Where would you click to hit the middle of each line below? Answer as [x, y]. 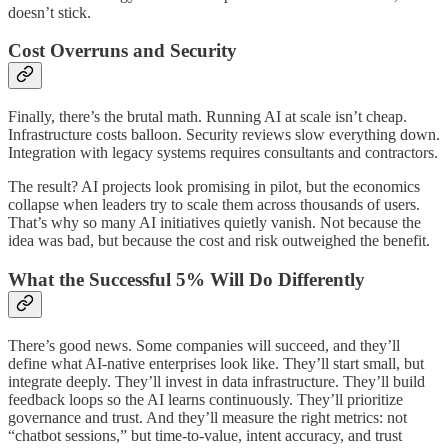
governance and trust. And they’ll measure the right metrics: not [207, 417]
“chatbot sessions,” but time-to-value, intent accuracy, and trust [205, 435]
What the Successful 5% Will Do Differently [186, 279]
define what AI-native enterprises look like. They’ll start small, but [216, 363]
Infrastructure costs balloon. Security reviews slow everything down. [224, 135]
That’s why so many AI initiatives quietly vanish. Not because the [214, 223]
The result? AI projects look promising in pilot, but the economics [214, 187]
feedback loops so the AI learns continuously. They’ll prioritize [205, 399]
